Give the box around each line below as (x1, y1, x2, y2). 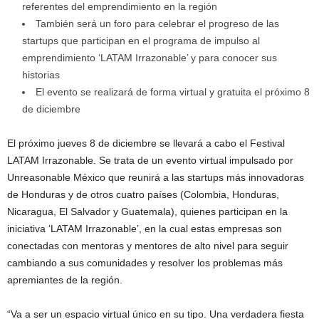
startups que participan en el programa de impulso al (22, 34, 260, 46)
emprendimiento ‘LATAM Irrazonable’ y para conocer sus (22, 51, 277, 63)
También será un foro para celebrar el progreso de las (36, 17, 279, 29)
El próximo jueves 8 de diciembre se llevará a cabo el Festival (7, 137, 285, 149)
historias (22, 68, 60, 80)
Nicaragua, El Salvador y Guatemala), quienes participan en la (7, 205, 288, 217)
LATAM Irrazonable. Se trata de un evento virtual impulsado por (7, 154, 293, 166)
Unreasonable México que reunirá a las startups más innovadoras (7, 171, 304, 183)
